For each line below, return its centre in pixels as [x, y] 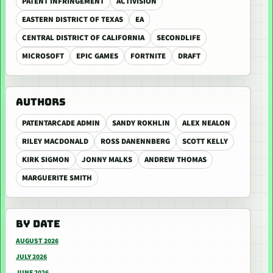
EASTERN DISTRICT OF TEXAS [73, 19]
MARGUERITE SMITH [57, 178]
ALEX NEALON [206, 123]
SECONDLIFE [179, 38]
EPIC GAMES [97, 56]
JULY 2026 [31, 257]
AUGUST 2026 [37, 241]
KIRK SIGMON [46, 160]
